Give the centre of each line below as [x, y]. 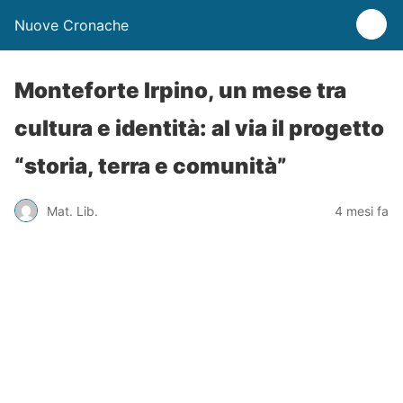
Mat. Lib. [72, 210]
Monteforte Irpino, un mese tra [180, 90]
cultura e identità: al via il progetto [199, 128]
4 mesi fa [362, 210]
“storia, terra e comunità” [151, 166]
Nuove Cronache [72, 25]
